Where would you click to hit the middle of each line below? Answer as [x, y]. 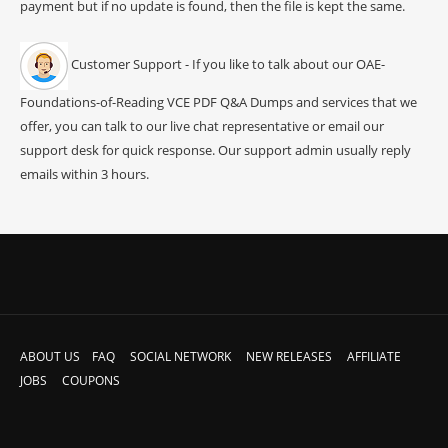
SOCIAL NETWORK [180, 356]
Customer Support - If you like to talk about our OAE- [226, 64]
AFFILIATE [374, 356]
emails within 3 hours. [84, 173]
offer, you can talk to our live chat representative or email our [202, 125]
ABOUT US [50, 356]
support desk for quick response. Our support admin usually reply [215, 149]
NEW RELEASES [289, 356]
